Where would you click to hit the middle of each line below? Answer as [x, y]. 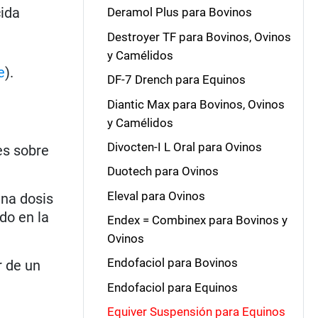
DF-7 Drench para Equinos [176, 80]
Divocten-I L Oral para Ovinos [184, 147]
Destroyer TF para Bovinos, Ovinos [199, 37]
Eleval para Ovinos [156, 196]
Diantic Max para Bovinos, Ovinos [196, 104]
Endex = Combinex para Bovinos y [197, 220]
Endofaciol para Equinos [172, 287]
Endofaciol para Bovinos [172, 263]
